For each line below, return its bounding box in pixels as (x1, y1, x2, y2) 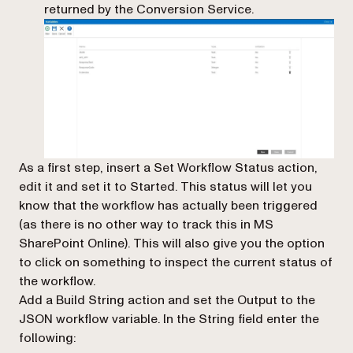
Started (130, 177, 175, 195)
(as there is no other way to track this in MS (19, 215, 273, 233)
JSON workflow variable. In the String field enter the (19, 310, 319, 328)
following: (19, 329, 76, 347)
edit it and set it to (19, 177, 130, 195)
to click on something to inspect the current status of (19, 253, 333, 271)
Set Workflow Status (154, 158, 274, 176)
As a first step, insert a (19, 158, 154, 176)
